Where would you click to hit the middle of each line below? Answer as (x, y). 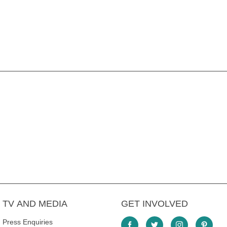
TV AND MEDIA (35, 203)
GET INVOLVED (155, 203)
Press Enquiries (28, 222)
